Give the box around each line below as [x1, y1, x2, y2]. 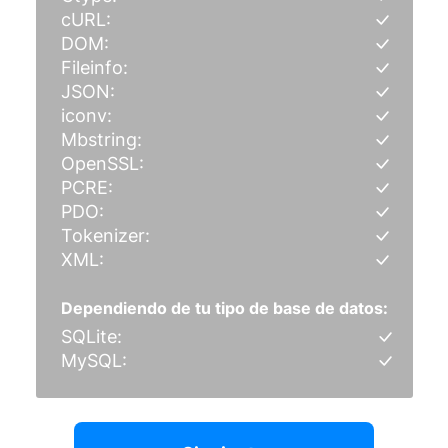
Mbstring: [60, 129, 142, 151]
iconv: [60, 105, 112, 127]
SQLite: [60, 326, 122, 348]
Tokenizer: [60, 225, 150, 247]
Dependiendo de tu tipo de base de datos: [60, 298, 388, 319]
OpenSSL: [60, 153, 144, 175]
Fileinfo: [60, 57, 128, 79]
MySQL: [60, 350, 127, 372]
